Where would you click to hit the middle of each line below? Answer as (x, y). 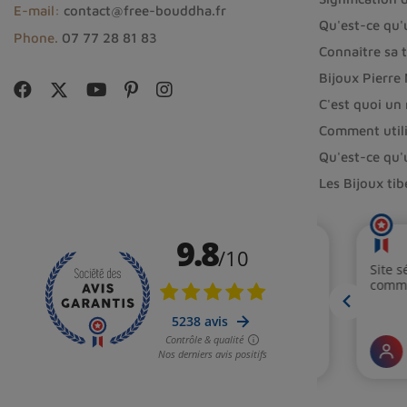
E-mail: (36, 11)
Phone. (35, 38)
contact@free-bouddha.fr (144, 11)
